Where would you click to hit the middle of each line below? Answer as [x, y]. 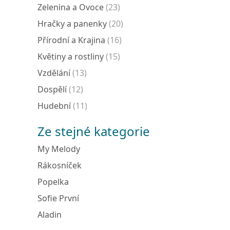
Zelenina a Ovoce [71, 7]
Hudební [54, 106]
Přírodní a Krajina [71, 40]
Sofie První [58, 198]
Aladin [50, 215]
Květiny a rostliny [71, 56]
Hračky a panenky [72, 24]
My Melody [59, 149]
